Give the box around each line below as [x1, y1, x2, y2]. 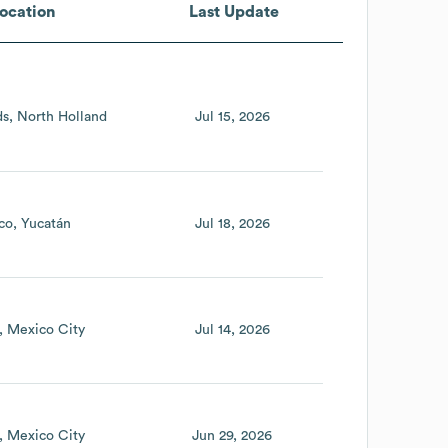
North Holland [16, 110, 107, 125]
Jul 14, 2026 [194, 322, 270, 337]
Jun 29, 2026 [192, 429, 273, 444]
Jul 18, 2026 [194, 216, 270, 231]
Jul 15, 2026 [194, 110, 270, 125]
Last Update [188, 3, 279, 20]
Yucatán [21, 216, 72, 231]
